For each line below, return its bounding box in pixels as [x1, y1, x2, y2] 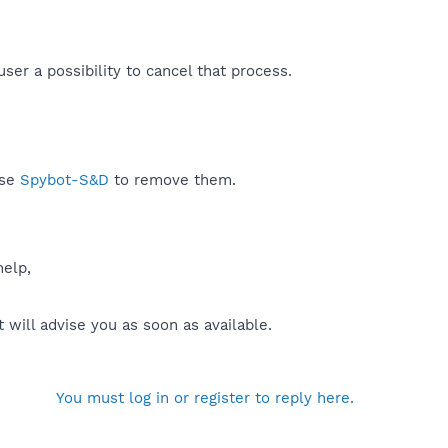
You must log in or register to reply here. [56, 388, 354, 407]
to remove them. [109, 170, 236, 189]
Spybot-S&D [20, 170, 109, 189]
